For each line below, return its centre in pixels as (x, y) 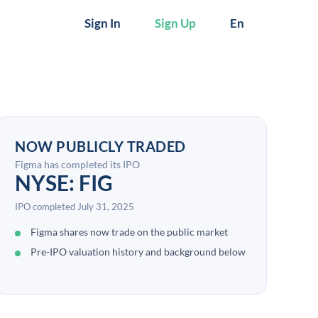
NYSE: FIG (64, 182)
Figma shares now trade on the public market (129, 232)
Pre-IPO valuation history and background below (138, 252)
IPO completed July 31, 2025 (75, 207)
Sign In (102, 23)
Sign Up (175, 23)
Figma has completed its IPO (77, 164)
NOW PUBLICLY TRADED (100, 146)
